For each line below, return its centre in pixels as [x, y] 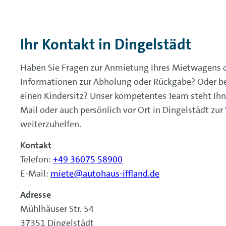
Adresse [36, 195]
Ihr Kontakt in [67, 44]
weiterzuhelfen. [51, 124]
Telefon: [37, 159]
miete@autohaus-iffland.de [105, 174]
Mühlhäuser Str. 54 [57, 209]
